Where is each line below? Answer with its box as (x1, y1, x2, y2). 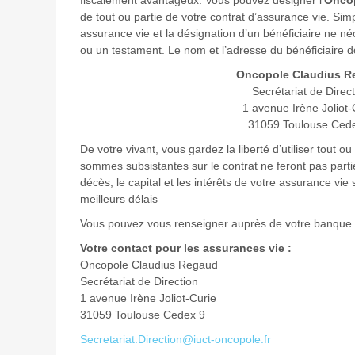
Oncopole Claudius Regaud (79, 258, 246, 272)
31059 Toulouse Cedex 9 (79, 308, 246, 322)
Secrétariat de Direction (79, 275, 214, 288)
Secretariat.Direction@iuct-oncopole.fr (79, 333, 271, 346)
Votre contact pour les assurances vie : (79, 242, 292, 255)
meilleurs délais (79, 193, 158, 206)
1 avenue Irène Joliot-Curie (79, 292, 242, 305)
